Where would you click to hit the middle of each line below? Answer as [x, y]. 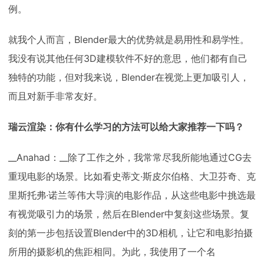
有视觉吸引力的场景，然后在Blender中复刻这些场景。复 [129, 214]
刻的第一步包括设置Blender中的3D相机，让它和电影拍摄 [131, 232]
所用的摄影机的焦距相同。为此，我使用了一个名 [112, 251]
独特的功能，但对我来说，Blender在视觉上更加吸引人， [129, 77]
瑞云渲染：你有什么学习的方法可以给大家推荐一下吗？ [126, 126]
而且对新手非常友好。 [55, 96]
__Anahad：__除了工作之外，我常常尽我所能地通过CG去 [130, 157]
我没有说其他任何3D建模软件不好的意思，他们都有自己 [128, 58]
